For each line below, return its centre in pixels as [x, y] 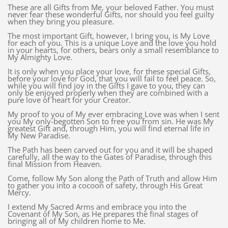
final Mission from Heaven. [54, 164]
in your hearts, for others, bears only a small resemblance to [113, 50]
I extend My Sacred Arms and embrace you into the [97, 207]
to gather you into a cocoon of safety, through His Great [105, 186]
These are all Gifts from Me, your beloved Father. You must [110, 7]
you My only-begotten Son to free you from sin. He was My [110, 121]
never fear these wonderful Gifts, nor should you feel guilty [111, 15]
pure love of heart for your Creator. [69, 100]
